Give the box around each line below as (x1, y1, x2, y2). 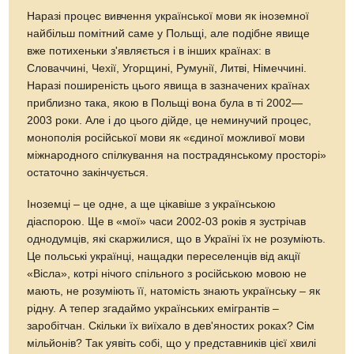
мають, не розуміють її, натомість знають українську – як (27, 285, 321, 298)
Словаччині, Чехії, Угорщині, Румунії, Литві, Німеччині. (27, 62, 307, 75)
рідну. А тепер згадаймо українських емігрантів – (27, 303, 280, 315)
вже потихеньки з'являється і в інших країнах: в (27, 45, 271, 58)
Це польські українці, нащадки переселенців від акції (27, 250, 301, 263)
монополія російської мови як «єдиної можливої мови (27, 132, 306, 145)
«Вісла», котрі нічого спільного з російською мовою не (27, 268, 307, 281)
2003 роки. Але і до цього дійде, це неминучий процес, (27, 115, 312, 127)
